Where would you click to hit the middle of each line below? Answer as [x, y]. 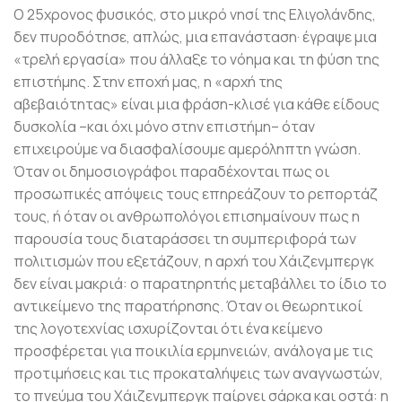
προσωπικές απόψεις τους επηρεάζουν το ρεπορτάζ [196, 194]
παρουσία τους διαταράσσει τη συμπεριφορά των [185, 239]
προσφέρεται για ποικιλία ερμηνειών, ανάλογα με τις [193, 351]
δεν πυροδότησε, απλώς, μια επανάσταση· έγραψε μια [195, 37]
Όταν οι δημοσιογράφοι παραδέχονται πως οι [171, 172]
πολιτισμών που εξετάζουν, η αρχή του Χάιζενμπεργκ [194, 262]
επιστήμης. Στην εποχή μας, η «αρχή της [148, 82]
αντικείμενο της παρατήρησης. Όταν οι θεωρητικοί [188, 306]
